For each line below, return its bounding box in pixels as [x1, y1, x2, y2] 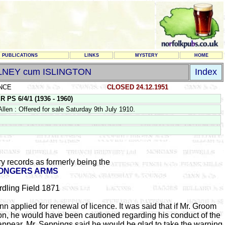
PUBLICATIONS [2, 53, 38, 58]
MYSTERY [135, 53, 158, 58]
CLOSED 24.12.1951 [107, 83, 168, 91]
